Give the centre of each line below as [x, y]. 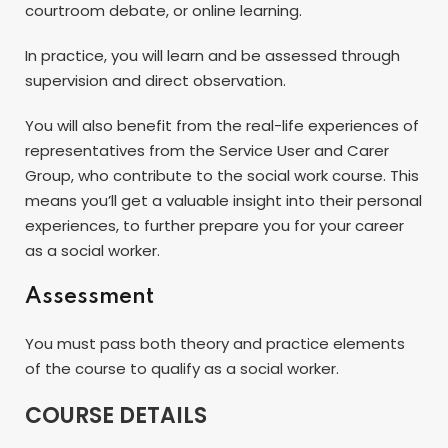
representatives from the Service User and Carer [207, 150]
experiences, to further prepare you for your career [214, 225]
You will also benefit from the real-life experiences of [222, 125]
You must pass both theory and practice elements [215, 343]
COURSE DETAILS [116, 415]
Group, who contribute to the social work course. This [222, 175]
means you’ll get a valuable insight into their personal [223, 200]
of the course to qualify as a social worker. [182, 368]
